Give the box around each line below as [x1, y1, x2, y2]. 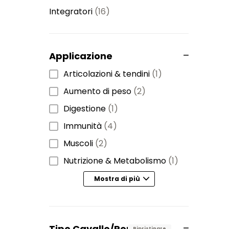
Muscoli [63, 137, 93, 149]
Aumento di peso [63, 85, 131, 97]
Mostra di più [94, 174, 140, 184]
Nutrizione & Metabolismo [63, 154, 166, 167]
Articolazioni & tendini [63, 67, 150, 80]
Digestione [63, 102, 106, 114]
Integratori [49, 5, 93, 17]
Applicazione [49, 49, 112, 62]
